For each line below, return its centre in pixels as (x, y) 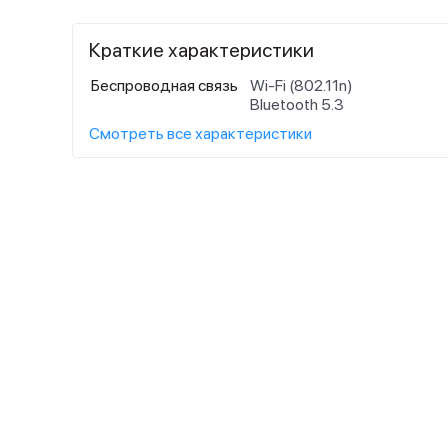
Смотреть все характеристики (200, 133)
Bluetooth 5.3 (297, 104)
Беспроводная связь (164, 85)
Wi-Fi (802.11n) (301, 85)
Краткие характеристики (201, 50)
